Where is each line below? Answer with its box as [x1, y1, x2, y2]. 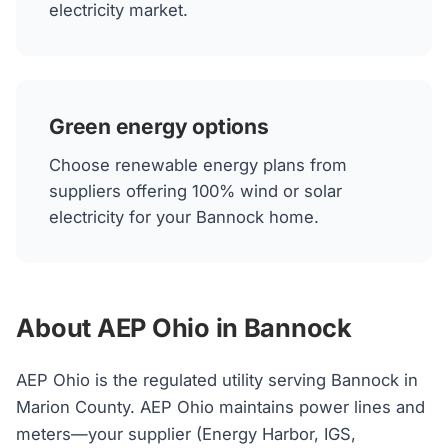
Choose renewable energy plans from [48, 154, 347, 175]
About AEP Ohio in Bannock [16, 311, 352, 343]
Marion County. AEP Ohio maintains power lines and [16, 397, 426, 418]
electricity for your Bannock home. [48, 206, 319, 227]
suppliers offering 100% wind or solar [48, 180, 342, 201]
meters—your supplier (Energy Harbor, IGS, [16, 424, 357, 445]
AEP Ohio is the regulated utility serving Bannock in [16, 370, 419, 391]
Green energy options [48, 113, 269, 139]
